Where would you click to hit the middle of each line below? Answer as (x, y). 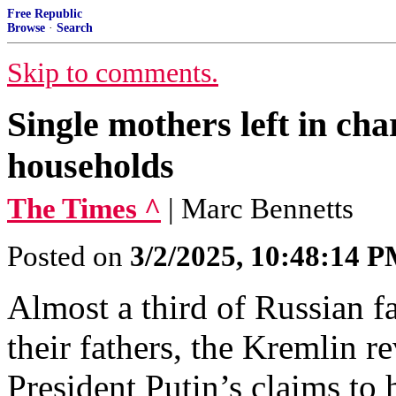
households (91, 166)
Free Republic (45, 14)
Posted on (69, 256)
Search (75, 28)
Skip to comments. (113, 73)
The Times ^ (84, 209)
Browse (26, 28)
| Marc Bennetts (261, 209)
